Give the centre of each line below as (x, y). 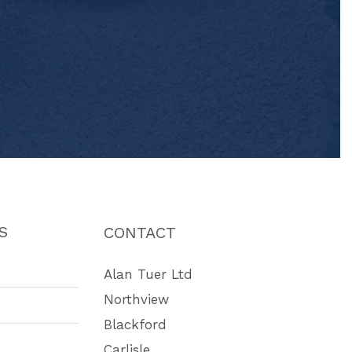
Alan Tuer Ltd (148, 274)
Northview (137, 299)
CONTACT (140, 232)
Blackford (136, 324)
